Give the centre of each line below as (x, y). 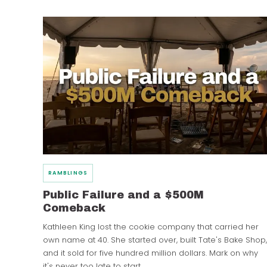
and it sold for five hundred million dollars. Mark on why (150, 253)
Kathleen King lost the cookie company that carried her (151, 227)
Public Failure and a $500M (123, 195)
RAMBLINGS (68, 173)
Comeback (74, 208)
